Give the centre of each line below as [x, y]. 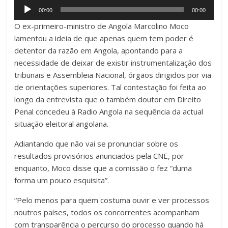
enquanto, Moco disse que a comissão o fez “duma [103, 168]
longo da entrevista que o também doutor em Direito [108, 99]
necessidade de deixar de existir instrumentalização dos [113, 62]
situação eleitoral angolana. [62, 123]
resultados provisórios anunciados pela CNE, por [99, 155]
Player [26, 18]
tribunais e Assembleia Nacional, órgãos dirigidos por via [113, 75]
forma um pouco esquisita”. [62, 180]
